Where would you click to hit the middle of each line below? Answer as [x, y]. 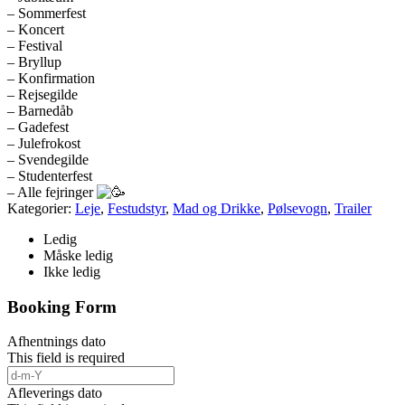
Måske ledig [78, 255]
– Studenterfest [50, 175]
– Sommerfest [47, 13]
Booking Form [62, 306]
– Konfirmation [51, 78]
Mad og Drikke [217, 208]
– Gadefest [38, 127]
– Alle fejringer [52, 192]
